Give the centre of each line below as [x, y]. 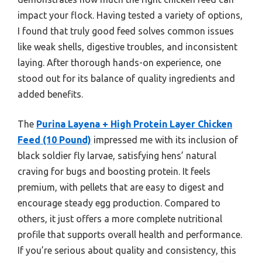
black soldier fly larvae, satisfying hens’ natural [117, 155]
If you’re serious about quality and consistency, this [127, 250]
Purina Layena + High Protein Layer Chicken [134, 124]
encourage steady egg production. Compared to [119, 203]
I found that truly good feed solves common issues [126, 31]
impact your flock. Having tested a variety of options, [130, 15]
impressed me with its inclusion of [165, 139]
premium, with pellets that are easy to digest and [121, 187]
